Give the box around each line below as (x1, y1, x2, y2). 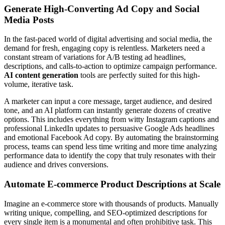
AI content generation (4, 71, 78, 80)
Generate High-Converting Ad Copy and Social (4, 3, 199, 14)
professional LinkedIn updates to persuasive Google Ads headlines (4, 124, 214, 133)
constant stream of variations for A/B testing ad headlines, (4, 53, 186, 62)
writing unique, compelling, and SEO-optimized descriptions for (4, 208, 207, 217)
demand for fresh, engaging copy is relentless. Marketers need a (4, 44, 205, 53)
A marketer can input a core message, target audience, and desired (4, 97, 212, 106)
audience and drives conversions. (4, 160, 108, 169)
